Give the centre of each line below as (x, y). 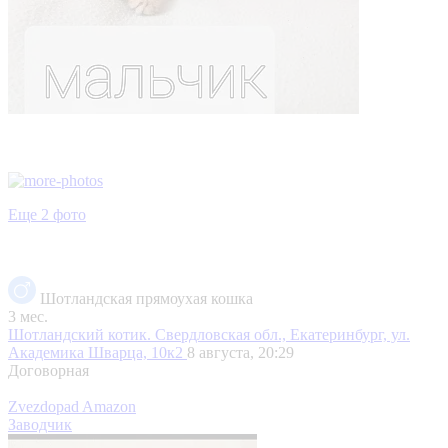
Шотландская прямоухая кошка (146, 298)
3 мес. (28, 316)
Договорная (48, 370)
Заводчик (40, 424)
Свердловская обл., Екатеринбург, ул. (282, 334)
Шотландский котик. (81, 334)
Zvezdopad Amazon (72, 406)
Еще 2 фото (47, 214)
